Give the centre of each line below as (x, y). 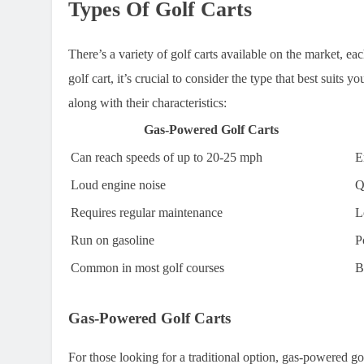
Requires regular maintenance (147, 213)
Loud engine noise (118, 185)
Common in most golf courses (147, 268)
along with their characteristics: (147, 103)
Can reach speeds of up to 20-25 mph (167, 158)
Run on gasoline (113, 240)
